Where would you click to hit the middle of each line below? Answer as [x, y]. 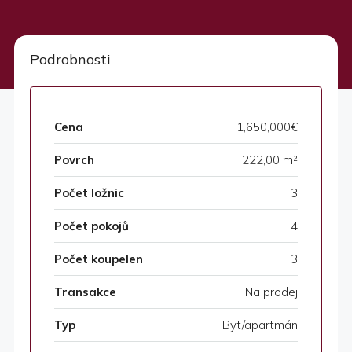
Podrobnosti [70, 60]
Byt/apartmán [260, 325]
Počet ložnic [89, 193]
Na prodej [271, 292]
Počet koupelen [99, 259]
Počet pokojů [92, 226]
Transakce [85, 292]
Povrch [74, 160]
